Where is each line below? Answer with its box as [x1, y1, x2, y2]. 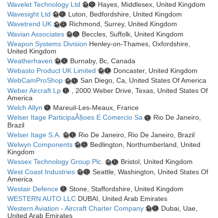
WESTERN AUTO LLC [7, 195, 76, 203]
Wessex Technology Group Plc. [7, 158, 103, 166]
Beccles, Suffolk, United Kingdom [80, 30, 183, 38]
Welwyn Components [7, 140, 73, 148]
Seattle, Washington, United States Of [91, 167, 208, 176]
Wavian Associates [7, 30, 66, 38]
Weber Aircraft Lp [7, 86, 61, 94]
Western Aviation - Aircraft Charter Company [7, 204, 144, 213]
